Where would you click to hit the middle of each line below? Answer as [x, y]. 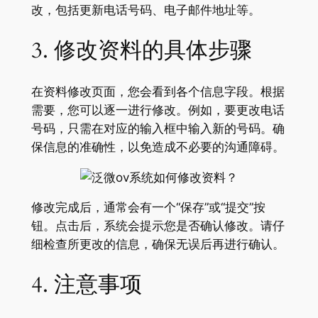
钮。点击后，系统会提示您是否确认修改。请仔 [158, 226]
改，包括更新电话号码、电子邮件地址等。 [146, 10]
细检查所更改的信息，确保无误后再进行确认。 [158, 245]
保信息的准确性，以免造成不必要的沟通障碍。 [158, 147]
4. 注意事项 [86, 285]
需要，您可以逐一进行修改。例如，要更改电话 [158, 110]
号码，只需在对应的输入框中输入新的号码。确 [158, 128]
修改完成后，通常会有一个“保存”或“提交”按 [148, 208]
